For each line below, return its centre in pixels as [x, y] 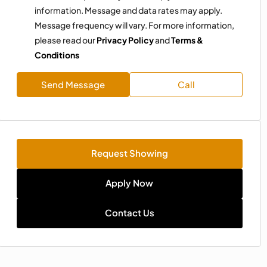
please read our [65, 40]
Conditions [57, 55]
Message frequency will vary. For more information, [134, 25]
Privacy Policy [125, 40]
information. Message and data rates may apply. [128, 10]
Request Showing [129, 153]
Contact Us [129, 213]
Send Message [73, 85]
